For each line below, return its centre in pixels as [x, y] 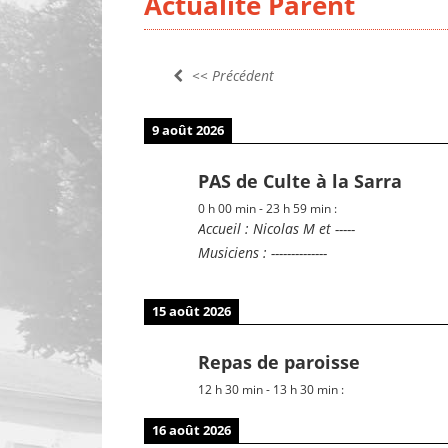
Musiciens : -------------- [263, 252]
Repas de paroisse [279, 362]
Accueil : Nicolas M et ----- [277, 228]
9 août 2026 [188, 130]
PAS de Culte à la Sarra [300, 181]
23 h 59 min [299, 208]
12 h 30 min [231, 389]
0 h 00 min [227, 208]
